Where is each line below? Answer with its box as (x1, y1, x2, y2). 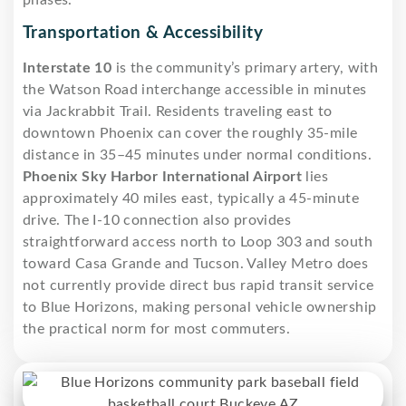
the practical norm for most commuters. (23, 321, 291, 336)
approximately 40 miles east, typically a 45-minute (23, 190, 359, 206)
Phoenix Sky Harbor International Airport (23, 169, 302, 184)
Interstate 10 (23, 60, 112, 75)
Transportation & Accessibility (23, 24, 263, 42)
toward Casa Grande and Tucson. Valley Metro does (23, 256, 369, 271)
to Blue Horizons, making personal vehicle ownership (23, 299, 377, 314)
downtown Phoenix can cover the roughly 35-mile (23, 125, 358, 140)
